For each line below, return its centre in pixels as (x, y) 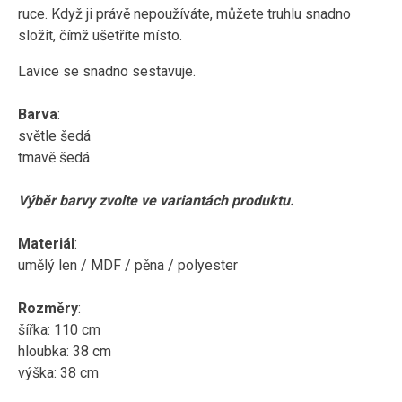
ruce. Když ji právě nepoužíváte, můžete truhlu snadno (184, 14)
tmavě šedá (54, 157)
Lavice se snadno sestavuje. (107, 71)
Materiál (46, 244)
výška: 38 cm (58, 373)
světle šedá (54, 136)
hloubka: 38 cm (65, 351)
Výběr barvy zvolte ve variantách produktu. (158, 201)
